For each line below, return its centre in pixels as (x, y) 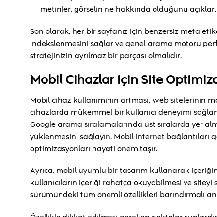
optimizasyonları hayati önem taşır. (94, 148)
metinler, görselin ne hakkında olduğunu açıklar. (128, 9)
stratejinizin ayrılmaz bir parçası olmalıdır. (106, 56)
